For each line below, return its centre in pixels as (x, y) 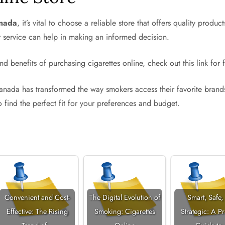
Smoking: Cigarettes (125, 211)
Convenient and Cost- (37, 197)
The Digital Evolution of (125, 197)
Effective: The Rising (37, 211)
